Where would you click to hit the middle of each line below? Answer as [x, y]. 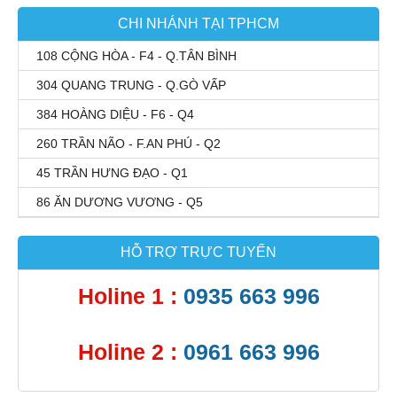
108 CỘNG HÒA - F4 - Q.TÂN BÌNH [136, 56]
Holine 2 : [130, 352]
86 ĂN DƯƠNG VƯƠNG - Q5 [120, 202]
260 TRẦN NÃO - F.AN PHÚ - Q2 [128, 144]
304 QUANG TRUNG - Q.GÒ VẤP [131, 86]
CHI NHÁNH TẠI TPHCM [198, 24]
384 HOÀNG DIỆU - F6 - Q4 [115, 115]
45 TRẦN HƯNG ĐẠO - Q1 [112, 173]
